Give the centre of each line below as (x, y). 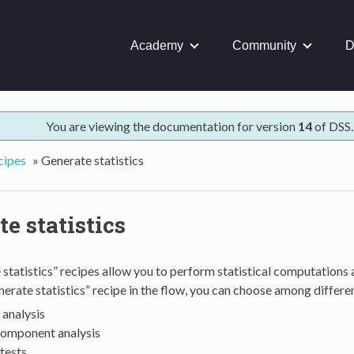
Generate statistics (92, 160)
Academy (157, 45)
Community (264, 45)
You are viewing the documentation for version (171, 126)
